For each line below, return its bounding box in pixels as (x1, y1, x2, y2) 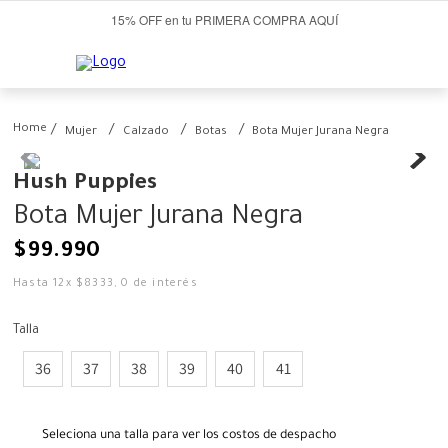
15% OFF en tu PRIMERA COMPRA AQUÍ (110, 11, 338, 29)
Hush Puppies (13, 173, 157, 198)
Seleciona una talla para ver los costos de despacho (42, 429, 336, 444)
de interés (129, 278, 198, 291)
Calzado (123, 126, 169, 140)
